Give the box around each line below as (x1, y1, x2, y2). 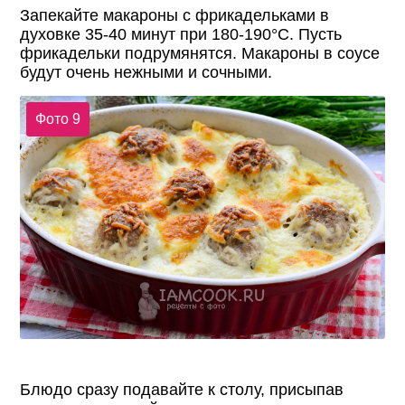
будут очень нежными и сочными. (20, 63, 273, 82)
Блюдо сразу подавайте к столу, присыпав (20, 381, 344, 400)
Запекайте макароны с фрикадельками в (20, 6, 330, 25)
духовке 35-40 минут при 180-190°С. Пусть (20, 25, 343, 44)
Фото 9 (34, 110, 80, 127)
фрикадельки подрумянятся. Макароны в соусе (20, 44, 381, 63)
